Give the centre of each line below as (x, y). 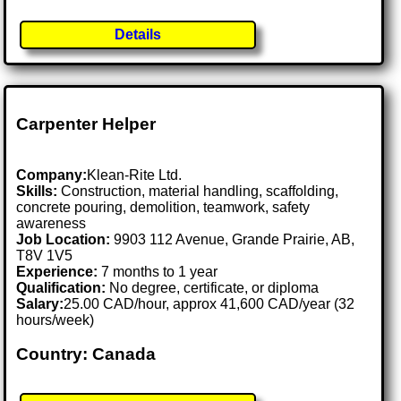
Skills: (37, 191)
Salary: (40, 303)
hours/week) (55, 320)
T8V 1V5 (45, 255)
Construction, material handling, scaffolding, (198, 191)
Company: (52, 175)
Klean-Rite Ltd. (135, 175)
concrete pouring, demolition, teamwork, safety (163, 207)
